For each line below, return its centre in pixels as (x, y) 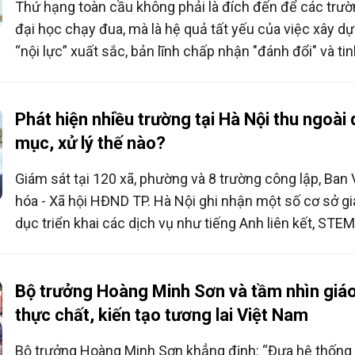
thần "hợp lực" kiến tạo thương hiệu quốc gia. (154, 74)
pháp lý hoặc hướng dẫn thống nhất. (127, 268)
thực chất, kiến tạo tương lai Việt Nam (161, 315)
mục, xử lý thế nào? (90, 143)
